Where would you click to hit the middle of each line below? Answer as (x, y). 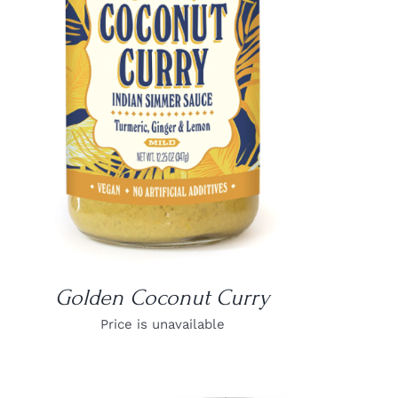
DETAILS (163, 48)
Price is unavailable (162, 324)
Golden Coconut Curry (163, 297)
